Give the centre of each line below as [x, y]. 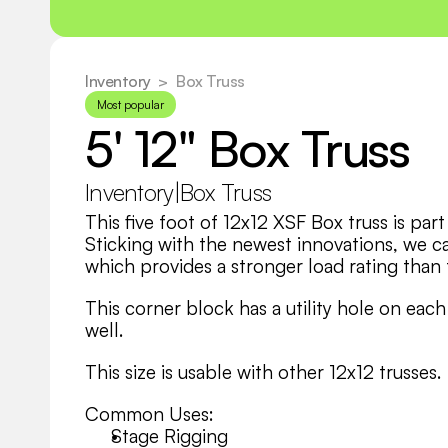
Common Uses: [149, 414]
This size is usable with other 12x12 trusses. [263, 372]
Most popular [130, 104]
